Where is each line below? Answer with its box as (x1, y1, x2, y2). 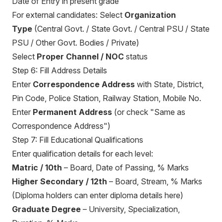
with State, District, (135, 79, 204, 89)
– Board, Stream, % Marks (107, 176, 202, 186)
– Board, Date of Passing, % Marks (62, 163, 189, 172)
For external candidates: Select (12, 10, 124, 20)
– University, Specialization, (81, 204, 180, 214)
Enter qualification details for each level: (12, 149, 153, 159)
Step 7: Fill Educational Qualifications (12, 135, 143, 145)
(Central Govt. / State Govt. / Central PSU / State (32, 24, 210, 34)
